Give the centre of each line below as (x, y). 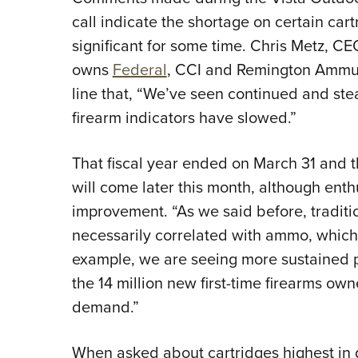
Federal (139, 70)
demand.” (105, 307)
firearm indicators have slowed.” (184, 118)
